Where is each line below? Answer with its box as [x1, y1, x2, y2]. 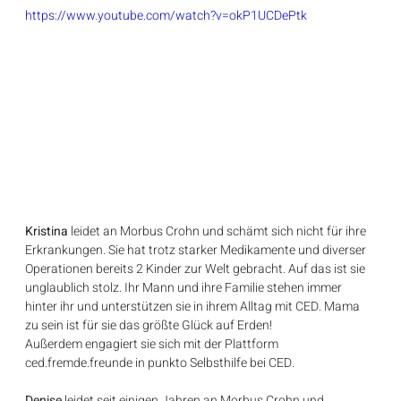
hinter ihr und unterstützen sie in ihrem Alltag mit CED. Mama [25, 296, 363, 316]
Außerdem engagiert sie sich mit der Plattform [25, 334, 282, 354]
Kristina [25, 221, 69, 241]
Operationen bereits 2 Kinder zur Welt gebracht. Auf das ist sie [25, 259, 369, 278]
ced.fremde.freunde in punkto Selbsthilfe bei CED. [25, 353, 295, 372]
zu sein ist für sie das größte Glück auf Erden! [25, 315, 273, 335]
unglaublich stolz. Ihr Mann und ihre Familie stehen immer [25, 277, 346, 297]
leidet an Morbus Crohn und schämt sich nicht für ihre [68, 221, 370, 241]
